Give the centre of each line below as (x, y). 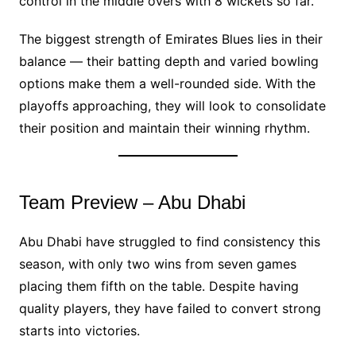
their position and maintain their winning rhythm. (164, 128)
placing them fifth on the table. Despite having (159, 286)
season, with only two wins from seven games (157, 264)
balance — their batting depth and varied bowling (168, 62)
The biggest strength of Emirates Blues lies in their (170, 39)
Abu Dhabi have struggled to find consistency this (169, 242)
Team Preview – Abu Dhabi (132, 203)
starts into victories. (79, 331)
